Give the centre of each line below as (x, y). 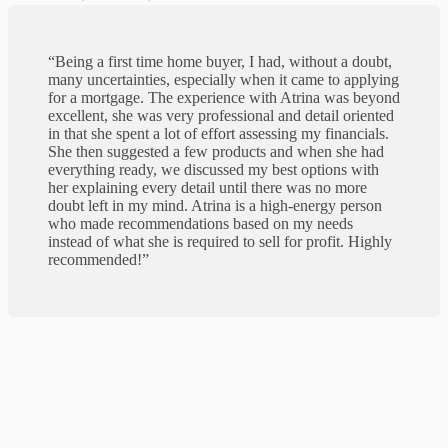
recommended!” (98, 260)
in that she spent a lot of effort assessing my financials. (218, 134)
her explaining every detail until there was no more (207, 188)
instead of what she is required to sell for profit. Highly (220, 242)
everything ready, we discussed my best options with (213, 170)
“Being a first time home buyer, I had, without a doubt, (220, 62)
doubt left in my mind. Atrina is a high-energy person (215, 206)
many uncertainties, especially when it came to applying (223, 80)
